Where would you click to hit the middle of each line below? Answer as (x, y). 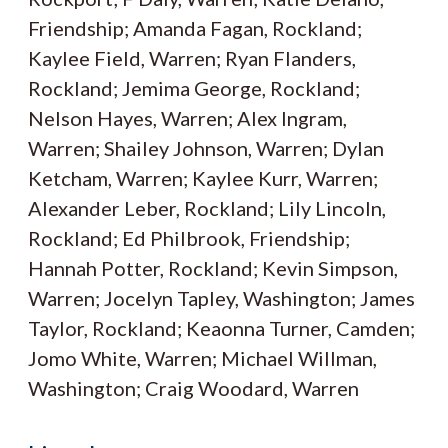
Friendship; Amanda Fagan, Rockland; (195, 28)
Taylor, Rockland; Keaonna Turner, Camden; (221, 328)
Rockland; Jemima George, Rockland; (194, 88)
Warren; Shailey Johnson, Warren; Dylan (206, 148)
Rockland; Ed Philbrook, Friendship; (189, 238)
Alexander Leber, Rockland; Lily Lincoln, (207, 208)
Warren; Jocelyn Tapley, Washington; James (221, 298)
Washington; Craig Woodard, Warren (193, 388)
